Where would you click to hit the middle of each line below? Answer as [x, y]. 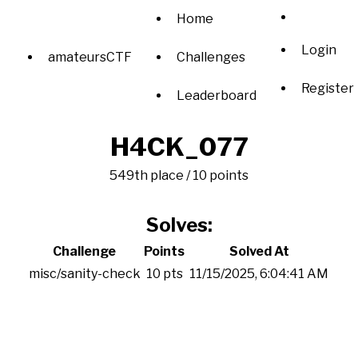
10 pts [164, 274]
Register [328, 88]
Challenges [211, 57]
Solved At [259, 251]
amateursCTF [90, 57]
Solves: [179, 225]
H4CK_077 [179, 147]
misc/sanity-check [84, 274]
